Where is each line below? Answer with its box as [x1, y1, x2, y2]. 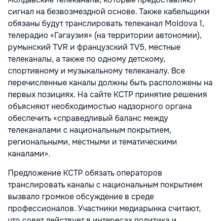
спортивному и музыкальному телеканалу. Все [8, 66, 185, 76]
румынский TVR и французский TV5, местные [8, 42, 181, 53]
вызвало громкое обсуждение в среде [8, 191, 154, 202]
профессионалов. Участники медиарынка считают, [8, 203, 201, 214]
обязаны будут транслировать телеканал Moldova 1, [8, 18, 204, 29]
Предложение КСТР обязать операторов [8, 168, 162, 179]
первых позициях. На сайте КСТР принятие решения [8, 89, 207, 100]
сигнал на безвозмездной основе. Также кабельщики [8, 6, 210, 17]
